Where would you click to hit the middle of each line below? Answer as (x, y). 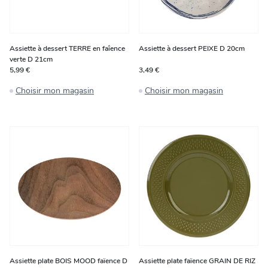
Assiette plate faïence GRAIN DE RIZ (197, 261)
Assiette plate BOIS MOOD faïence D (68, 261)
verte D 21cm (31, 59)
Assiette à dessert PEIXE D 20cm (192, 48)
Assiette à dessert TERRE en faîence (67, 48)
